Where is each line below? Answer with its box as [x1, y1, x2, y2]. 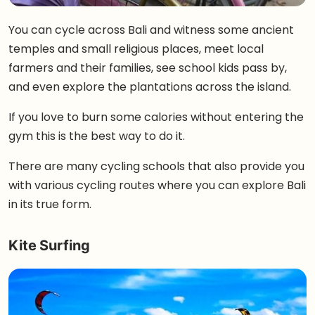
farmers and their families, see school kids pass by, [8, 60, 287, 76]
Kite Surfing [8, 236, 90, 255]
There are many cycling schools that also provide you [8, 158, 304, 174]
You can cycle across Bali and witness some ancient [8, 22, 294, 38]
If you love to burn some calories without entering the [8, 109, 304, 125]
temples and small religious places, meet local [8, 41, 264, 57]
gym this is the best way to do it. [8, 128, 185, 144]
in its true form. [8, 196, 91, 212]
